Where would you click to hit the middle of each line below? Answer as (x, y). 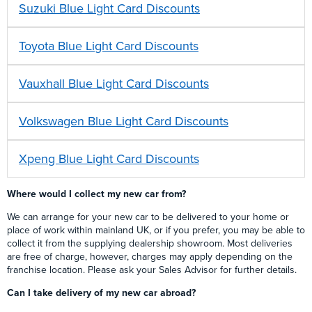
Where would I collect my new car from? (96, 194)
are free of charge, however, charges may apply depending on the (150, 257)
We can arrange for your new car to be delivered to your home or (148, 217)
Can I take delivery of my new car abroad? (101, 293)
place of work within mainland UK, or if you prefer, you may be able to (156, 231)
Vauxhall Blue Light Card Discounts (114, 84)
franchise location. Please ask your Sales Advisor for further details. (152, 270)
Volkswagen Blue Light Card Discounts (124, 122)
